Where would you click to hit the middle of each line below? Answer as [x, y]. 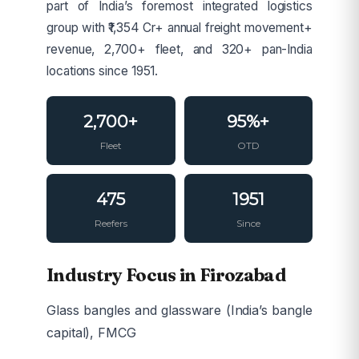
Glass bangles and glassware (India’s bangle [179, 310]
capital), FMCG [91, 332]
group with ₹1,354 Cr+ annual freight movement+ [179, 27]
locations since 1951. [103, 71]
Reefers [111, 224]
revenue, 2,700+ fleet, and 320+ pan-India [179, 49]
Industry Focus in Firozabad [167, 275]
